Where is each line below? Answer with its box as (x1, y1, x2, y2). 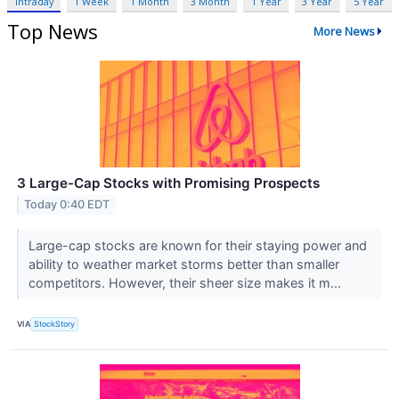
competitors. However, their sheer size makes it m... (28, 274, 345, 290)
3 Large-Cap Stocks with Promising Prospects (17, 174, 320, 191)
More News (313, 23, 375, 40)
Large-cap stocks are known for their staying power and (28, 237, 367, 253)
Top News (7, 17, 98, 45)
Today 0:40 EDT (24, 198, 110, 212)
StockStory (34, 319, 76, 330)
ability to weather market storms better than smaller (28, 256, 339, 272)
